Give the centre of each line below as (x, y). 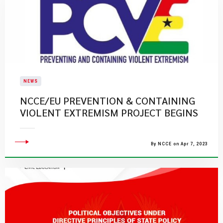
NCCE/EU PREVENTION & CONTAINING (108, 101)
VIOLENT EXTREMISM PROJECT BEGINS (109, 112)
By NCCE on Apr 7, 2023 (179, 144)
